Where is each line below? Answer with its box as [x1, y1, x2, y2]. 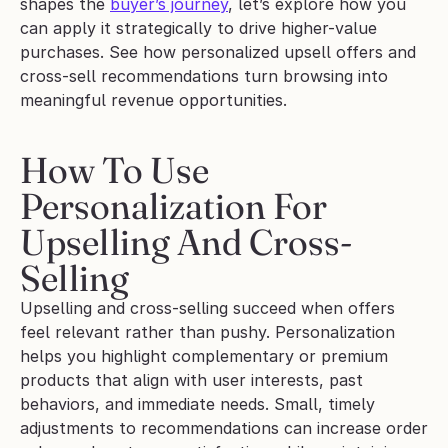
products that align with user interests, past [20, 370, 363, 391]
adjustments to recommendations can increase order [20, 418, 428, 439]
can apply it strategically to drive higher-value [20, 18, 377, 39]
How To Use [20, 148, 209, 193]
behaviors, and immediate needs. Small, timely [20, 394, 375, 415]
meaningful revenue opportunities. [20, 90, 287, 111]
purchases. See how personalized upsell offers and [20, 42, 416, 63]
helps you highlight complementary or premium [20, 346, 388, 367]
